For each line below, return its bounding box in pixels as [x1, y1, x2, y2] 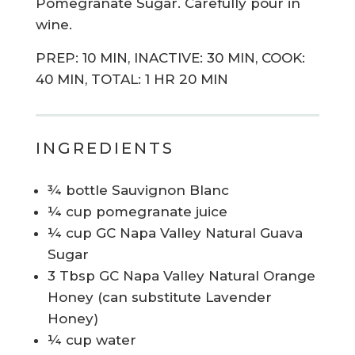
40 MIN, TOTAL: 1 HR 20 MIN [35, 71, 228, 88]
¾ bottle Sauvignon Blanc [47, 182, 229, 199]
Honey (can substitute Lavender [47, 289, 272, 306]
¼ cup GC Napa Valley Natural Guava [47, 225, 303, 242]
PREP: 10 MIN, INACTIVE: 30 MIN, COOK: [35, 50, 305, 67]
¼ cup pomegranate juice [47, 204, 227, 220]
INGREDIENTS [35, 139, 174, 158]
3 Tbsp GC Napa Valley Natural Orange [47, 268, 315, 284]
